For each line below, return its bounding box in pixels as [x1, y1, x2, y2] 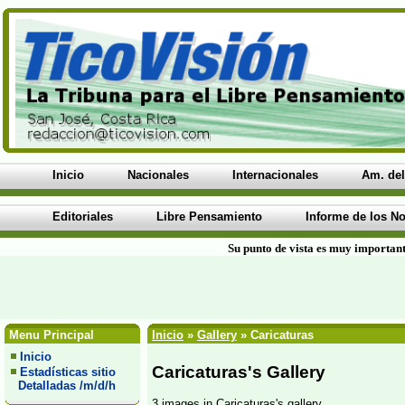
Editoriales [52, 210, 113, 223]
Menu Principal [5, 328, 94, 342]
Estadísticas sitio [20, 365, 116, 379]
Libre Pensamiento [156, 210, 262, 223]
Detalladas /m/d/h [11, 379, 116, 392]
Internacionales [232, 168, 318, 182]
